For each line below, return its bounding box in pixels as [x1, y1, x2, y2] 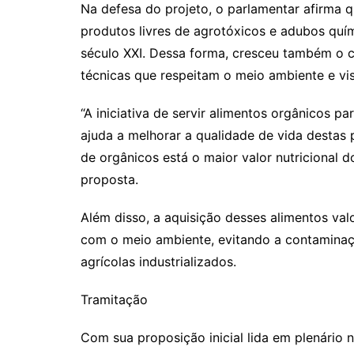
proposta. [81, 171, 138, 187]
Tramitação [81, 291, 148, 307]
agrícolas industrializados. [81, 253, 236, 269]
